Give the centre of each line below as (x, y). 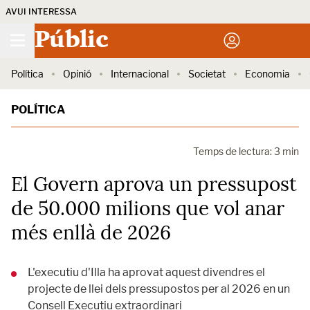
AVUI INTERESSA (41, 11)
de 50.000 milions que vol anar (148, 208)
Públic (71, 41)
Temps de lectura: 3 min (246, 151)
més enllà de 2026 (91, 232)
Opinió (77, 74)
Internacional (140, 74)
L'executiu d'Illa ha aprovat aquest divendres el (146, 272)
